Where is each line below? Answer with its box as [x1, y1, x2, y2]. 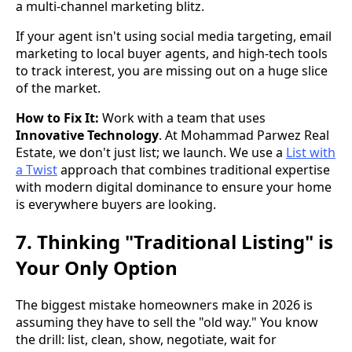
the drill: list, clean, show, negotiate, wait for [16, 330, 277, 348]
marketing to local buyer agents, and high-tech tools [16, 44, 328, 62]
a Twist [16, 160, 57, 178]
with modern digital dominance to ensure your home [16, 178, 332, 196]
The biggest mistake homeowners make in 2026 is [16, 295, 313, 313]
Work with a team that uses [99, 108, 266, 126]
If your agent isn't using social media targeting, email [16, 27, 332, 45]
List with [286, 143, 335, 161]
